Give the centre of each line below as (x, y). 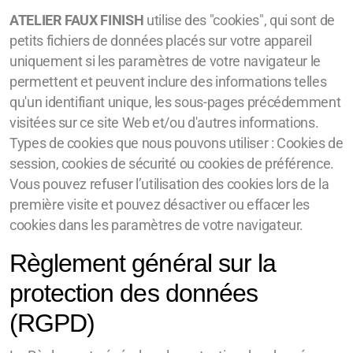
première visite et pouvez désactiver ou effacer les (160, 205)
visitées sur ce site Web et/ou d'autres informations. (164, 123)
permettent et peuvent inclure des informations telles (168, 82)
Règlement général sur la (143, 263)
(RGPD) (52, 323)
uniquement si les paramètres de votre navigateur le (165, 61)
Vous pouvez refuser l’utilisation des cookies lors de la (169, 184)
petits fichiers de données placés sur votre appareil (161, 41)
